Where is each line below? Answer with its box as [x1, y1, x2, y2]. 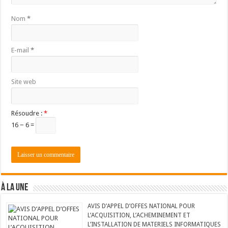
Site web [11, 77, 37, 85]
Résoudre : [11, 109, 44, 117]
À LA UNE [1, 182, 28, 193]
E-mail [11, 46, 31, 54]
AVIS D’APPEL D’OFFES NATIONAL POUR [88, 202, 195, 210]
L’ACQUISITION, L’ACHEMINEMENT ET [88, 211, 191, 219]
